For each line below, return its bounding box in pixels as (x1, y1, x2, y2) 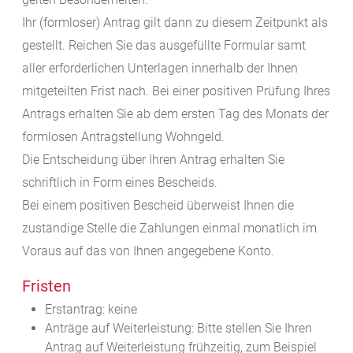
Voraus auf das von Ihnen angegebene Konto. (22, 243, 274, 259)
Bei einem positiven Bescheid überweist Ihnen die (22, 198, 294, 214)
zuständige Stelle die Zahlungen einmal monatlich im (22, 221, 317, 236)
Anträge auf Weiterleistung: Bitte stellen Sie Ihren (44, 321, 312, 336)
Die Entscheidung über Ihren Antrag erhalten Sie (22, 152, 284, 168)
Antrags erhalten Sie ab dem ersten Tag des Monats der (22, 106, 329, 122)
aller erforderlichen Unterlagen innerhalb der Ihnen (22, 61, 298, 76)
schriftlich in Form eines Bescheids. (22, 175, 217, 191)
